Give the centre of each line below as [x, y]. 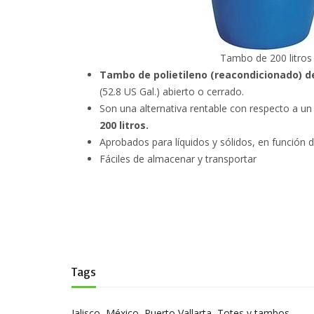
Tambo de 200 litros [266, 57]
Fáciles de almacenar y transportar [178, 158]
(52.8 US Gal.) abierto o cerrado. [172, 91]
